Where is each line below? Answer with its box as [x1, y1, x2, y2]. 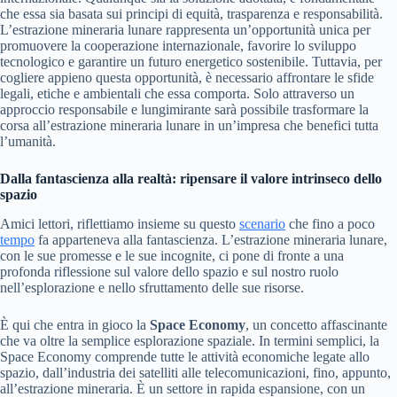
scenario [239, 215, 285, 231]
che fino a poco [285, 215, 375, 231]
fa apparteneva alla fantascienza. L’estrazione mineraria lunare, [35, 231, 387, 247]
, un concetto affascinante [245, 316, 387, 332]
